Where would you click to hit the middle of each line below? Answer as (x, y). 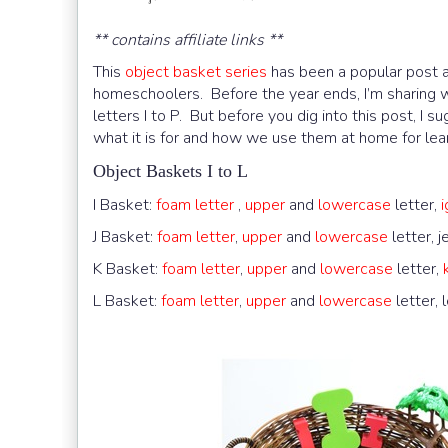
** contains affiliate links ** (187, 39)
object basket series (196, 71)
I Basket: (124, 204)
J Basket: (125, 236)
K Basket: (127, 268)
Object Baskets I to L (170, 170)
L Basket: (127, 300)
